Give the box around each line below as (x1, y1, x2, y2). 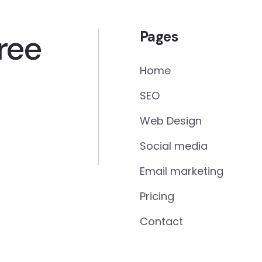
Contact (140, 214, 183, 229)
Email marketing (140, 164, 223, 178)
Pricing (140, 189, 174, 204)
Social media (140, 139, 208, 153)
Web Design (140, 113, 202, 128)
